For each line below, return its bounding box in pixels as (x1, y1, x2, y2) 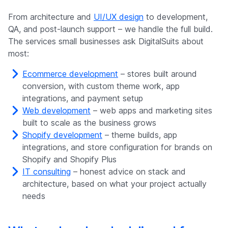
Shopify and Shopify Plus (22, 154, 117, 165)
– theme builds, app (102, 130, 177, 140)
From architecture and (8, 12, 94, 22)
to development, (144, 12, 208, 22)
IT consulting (22, 166, 71, 177)
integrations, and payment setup (22, 93, 143, 104)
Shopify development (22, 130, 102, 140)
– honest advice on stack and (71, 166, 186, 177)
